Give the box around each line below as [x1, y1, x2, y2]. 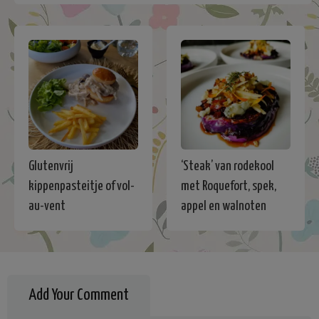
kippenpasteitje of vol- [28, 179, 135, 193]
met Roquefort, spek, [181, 179, 276, 193]
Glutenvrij [28, 159, 73, 173]
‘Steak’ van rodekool [181, 159, 274, 173]
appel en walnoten [181, 199, 266, 213]
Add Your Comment [28, 286, 129, 303]
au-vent [28, 199, 66, 213]
